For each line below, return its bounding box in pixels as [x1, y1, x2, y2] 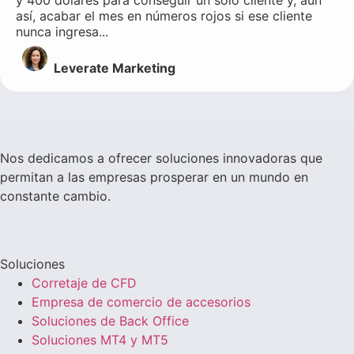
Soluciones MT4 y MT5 [32, 331, 168, 348]
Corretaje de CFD [32, 274, 137, 291]
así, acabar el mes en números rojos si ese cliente [16, 7, 312, 24]
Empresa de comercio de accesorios [32, 293, 250, 310]
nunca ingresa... [16, 23, 108, 40]
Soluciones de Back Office [32, 312, 189, 329]
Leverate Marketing [54, 59, 175, 76]
